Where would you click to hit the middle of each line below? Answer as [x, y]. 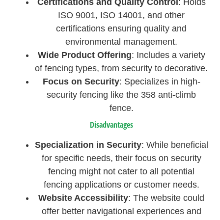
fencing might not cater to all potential [122, 171]
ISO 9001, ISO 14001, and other [122, 15]
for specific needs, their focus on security [121, 158]
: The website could [166, 198]
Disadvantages [112, 124]
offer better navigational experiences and [121, 211]
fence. [121, 108]
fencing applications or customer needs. [121, 184]
